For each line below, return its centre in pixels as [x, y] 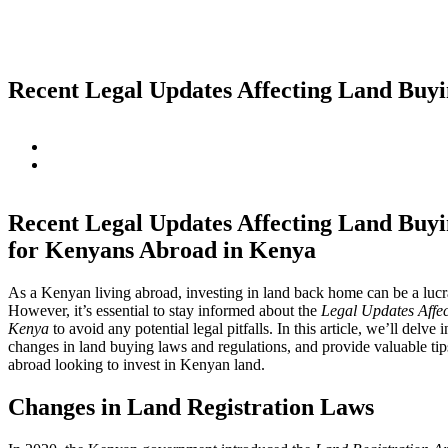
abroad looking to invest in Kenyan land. [136, 364]
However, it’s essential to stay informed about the [164, 310]
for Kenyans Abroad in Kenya [162, 249]
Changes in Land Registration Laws [191, 406]
